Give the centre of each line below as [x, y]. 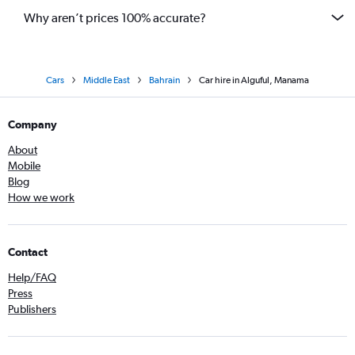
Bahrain [164, 80]
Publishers [32, 309]
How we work [41, 197]
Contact [28, 252]
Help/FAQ [32, 277]
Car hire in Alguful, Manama [254, 80]
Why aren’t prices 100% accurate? [115, 17]
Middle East [107, 80]
